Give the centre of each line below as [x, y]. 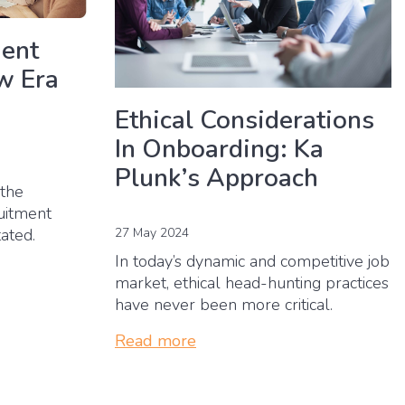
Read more [155, 340]
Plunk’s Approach [217, 178]
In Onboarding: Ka [219, 149]
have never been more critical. [224, 304]
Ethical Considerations [245, 120]
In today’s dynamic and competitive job [252, 261]
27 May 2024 [152, 232]
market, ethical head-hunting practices [252, 283]
